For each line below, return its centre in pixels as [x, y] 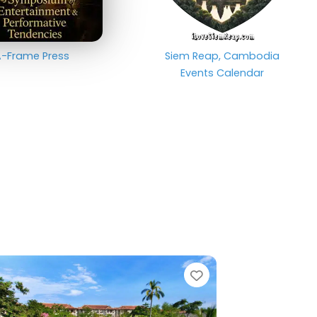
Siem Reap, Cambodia [222, 56]
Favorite [231, 275]
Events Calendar [222, 73]
